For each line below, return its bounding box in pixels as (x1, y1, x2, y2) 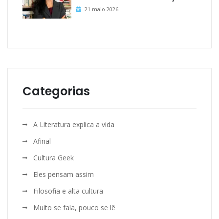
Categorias (22, 83, 90, 100)
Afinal (33, 136, 51, 146)
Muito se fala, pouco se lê (33, 203, 115, 213)
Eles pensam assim (33, 170, 94, 179)
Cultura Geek (33, 153, 74, 163)
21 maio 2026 (85, 5, 118, 13)
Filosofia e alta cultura (33, 186, 103, 196)
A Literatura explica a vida (33, 120, 114, 130)
